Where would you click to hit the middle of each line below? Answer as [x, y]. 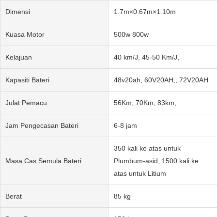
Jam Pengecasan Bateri [42, 125]
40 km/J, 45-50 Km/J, [146, 57]
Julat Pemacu [26, 102]
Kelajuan [19, 57]
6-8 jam [125, 125]
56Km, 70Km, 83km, [145, 102]
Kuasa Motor [25, 34]
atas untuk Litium [140, 173]
